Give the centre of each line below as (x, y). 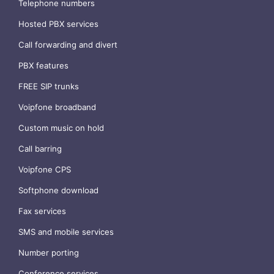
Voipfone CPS (45, 170)
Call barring (40, 149)
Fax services (42, 211)
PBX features (43, 66)
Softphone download (58, 191)
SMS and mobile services (66, 232)
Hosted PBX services (58, 24)
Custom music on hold (61, 128)
